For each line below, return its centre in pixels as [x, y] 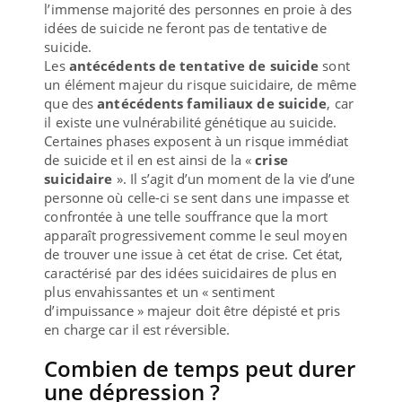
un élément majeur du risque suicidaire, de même [201, 84]
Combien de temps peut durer [200, 368]
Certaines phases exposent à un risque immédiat [196, 140]
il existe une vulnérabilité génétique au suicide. [191, 122]
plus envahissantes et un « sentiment [159, 291]
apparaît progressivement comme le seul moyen [196, 235]
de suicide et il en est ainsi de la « [150, 159]
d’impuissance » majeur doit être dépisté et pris [192, 310]
